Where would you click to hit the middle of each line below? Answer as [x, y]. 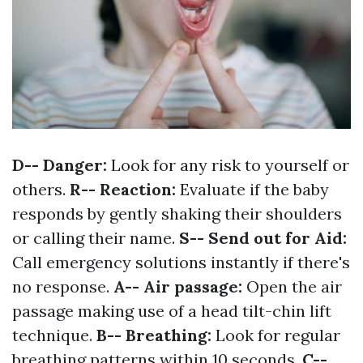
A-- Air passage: [180, 286]
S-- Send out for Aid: [263, 237]
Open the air [294, 286]
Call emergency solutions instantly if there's [181, 262]
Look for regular [278, 335]
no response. [63, 286]
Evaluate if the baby [254, 189]
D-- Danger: [62, 164]
